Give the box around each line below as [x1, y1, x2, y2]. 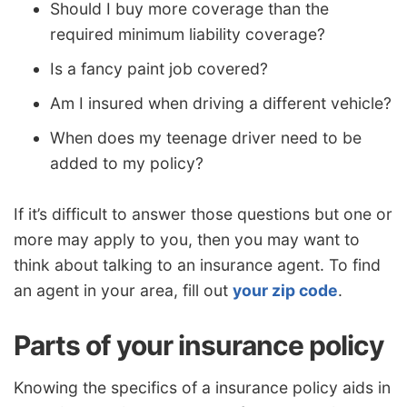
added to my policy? [50, 154, 203, 174]
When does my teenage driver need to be [50, 128, 362, 148]
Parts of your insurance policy [14, 328, 384, 362]
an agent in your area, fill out [14, 280, 233, 300]
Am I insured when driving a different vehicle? [50, 94, 392, 114]
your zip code [233, 280, 338, 300]
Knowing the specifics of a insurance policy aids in [14, 378, 391, 398]
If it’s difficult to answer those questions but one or [14, 203, 392, 223]
